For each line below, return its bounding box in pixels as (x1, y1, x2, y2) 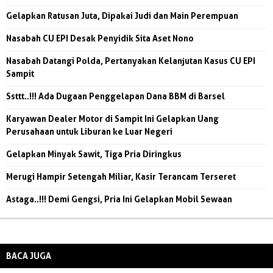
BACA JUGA (6, 250, 51, 261)
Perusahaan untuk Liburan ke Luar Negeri (6, 126, 172, 136)
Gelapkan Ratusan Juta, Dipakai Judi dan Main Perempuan (6, 10, 238, 21)
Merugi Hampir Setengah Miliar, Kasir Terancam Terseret (6, 171, 236, 182)
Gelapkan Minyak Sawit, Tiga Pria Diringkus (6, 148, 182, 159)
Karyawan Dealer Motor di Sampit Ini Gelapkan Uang (6, 113, 219, 124)
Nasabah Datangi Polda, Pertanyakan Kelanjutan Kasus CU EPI (6, 55, 255, 66)
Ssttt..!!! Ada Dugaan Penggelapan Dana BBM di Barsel (6, 90, 225, 101)
